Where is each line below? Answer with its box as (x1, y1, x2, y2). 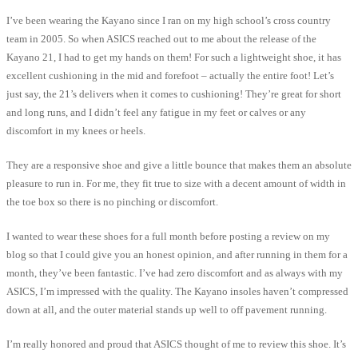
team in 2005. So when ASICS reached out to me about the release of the (6, 32, 316, 45)
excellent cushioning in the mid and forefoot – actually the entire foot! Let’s (6, 69, 334, 82)
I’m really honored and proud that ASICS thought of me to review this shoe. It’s (6, 337, 346, 350)
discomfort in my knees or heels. (6, 124, 145, 137)
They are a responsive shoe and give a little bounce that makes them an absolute (6, 158, 352, 171)
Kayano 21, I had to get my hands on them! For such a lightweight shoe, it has (6, 50, 341, 63)
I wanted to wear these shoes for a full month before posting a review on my (6, 229, 330, 242)
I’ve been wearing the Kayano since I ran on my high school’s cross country (6, 14, 331, 26)
